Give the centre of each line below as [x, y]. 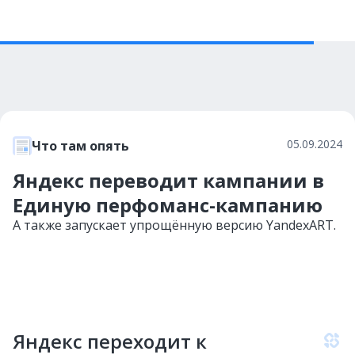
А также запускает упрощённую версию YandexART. [174, 225]
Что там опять [80, 146]
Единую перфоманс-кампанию [168, 205]
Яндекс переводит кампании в [168, 180]
